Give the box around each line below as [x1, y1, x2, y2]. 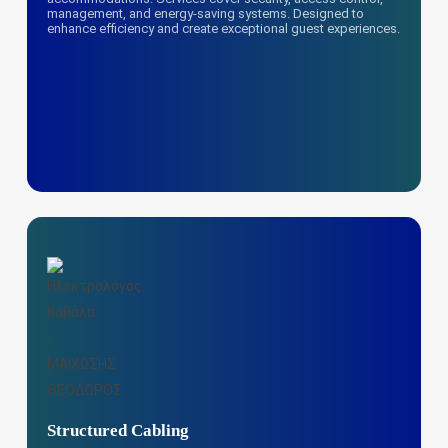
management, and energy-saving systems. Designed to [47, 6, 365, 22]
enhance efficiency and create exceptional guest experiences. [47, 21, 401, 37]
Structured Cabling [47, 420, 190, 440]
